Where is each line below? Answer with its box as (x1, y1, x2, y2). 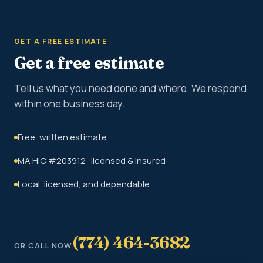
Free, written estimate (18, 131, 107, 143)
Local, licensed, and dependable (18, 178, 150, 190)
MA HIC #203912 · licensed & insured (18, 154, 166, 167)
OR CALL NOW (14, 240, 73, 251)
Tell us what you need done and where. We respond (14, 82, 247, 95)
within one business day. (14, 97, 125, 110)
